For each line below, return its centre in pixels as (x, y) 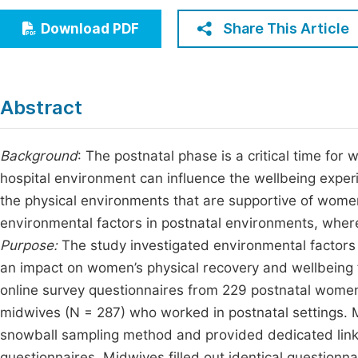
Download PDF (90, 29)
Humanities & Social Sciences (114, 45)
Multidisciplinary (75, 75)
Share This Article (286, 28)
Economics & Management (106, 16)
